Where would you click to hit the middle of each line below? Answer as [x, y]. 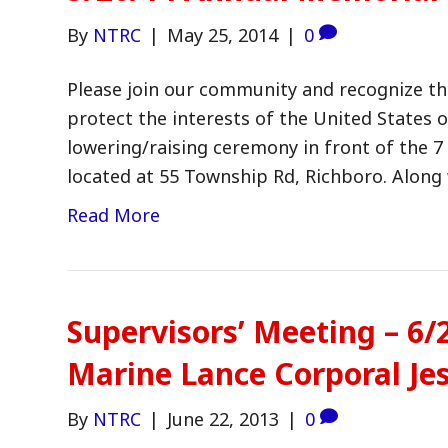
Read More [114, 215]
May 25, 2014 [223, 35]
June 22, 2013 [223, 419]
